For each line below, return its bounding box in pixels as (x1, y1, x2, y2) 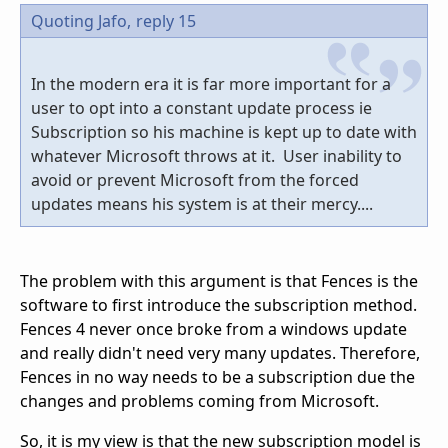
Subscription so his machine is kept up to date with (31, 121, 417, 144)
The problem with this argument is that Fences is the (20, 270, 418, 293)
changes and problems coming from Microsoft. (20, 390, 379, 413)
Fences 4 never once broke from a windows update (20, 318, 407, 341)
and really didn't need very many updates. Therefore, (20, 342, 420, 365)
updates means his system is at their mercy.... (31, 193, 373, 216)
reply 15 (136, 10, 196, 33)
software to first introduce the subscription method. (20, 294, 417, 317)
